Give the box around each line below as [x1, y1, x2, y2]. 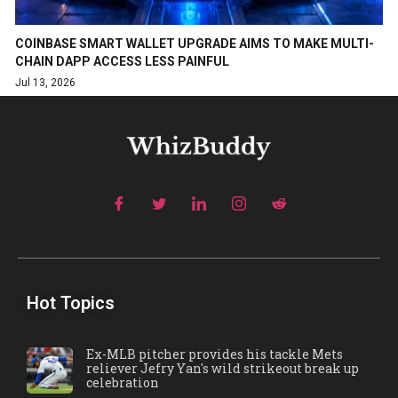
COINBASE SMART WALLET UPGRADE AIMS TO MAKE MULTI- [15, 36, 374, 51]
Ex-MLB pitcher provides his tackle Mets [86, 345, 343, 362]
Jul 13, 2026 [15, 76, 76, 89]
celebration [86, 373, 159, 391]
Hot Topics [27, 291, 115, 314]
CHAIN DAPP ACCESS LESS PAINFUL [15, 53, 229, 68]
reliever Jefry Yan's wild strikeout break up [86, 359, 359, 377]
